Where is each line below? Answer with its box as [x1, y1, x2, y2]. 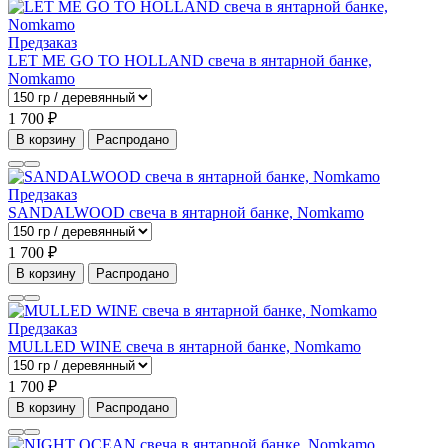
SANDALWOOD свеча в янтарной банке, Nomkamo [8, 204, 364, 222]
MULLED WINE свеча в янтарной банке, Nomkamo [8, 338, 361, 356]
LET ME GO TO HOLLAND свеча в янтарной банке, [8, 52, 372, 70]
